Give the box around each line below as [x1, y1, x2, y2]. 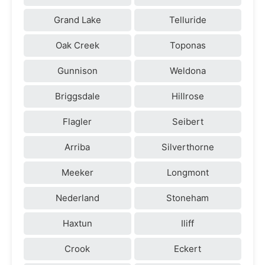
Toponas [169, 39, 206, 51]
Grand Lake [53, 14, 101, 25]
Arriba [64, 141, 91, 153]
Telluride [169, 14, 206, 25]
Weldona [169, 64, 206, 76]
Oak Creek [55, 39, 99, 51]
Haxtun [62, 217, 92, 229]
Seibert [172, 115, 203, 127]
